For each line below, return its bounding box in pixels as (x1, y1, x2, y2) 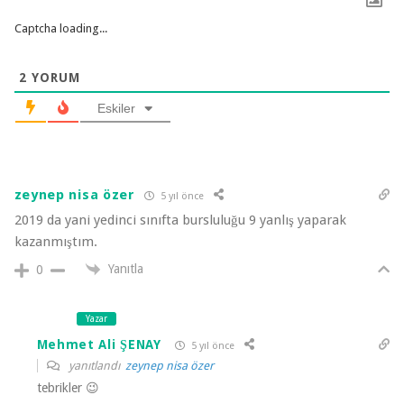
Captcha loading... (14, 22, 107, 35)
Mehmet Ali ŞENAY (36, 336, 161, 352)
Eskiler (97, 101, 136, 115)
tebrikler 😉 (36, 381, 99, 396)
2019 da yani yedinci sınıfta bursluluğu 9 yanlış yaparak (14, 212, 346, 228)
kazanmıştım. (14, 234, 97, 250)
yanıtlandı (65, 359, 125, 373)
